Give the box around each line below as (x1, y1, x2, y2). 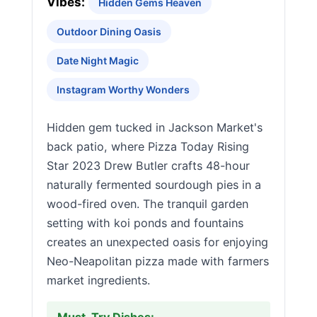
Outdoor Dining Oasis (57, 25, 161, 38)
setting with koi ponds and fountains (47, 216, 243, 230)
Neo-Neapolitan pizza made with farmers (47, 254, 269, 268)
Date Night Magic (57, 54, 139, 67)
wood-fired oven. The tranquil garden (47, 197, 248, 211)
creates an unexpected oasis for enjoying (47, 235, 268, 249)
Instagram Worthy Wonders (57, 83, 190, 96)
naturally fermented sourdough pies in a (47, 178, 261, 192)
